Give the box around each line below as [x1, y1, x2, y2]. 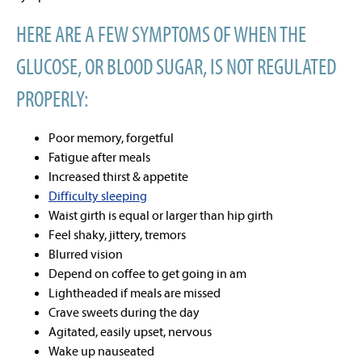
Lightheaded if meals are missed [48, 284, 221, 301]
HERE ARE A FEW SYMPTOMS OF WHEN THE [16, 20, 306, 48]
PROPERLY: [16, 85, 88, 112]
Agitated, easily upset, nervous [48, 323, 212, 339]
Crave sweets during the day [48, 304, 200, 320]
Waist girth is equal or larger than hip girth [48, 207, 273, 223]
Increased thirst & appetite [48, 168, 188, 184]
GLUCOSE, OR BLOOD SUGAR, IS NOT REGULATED [16, 53, 336, 80]
